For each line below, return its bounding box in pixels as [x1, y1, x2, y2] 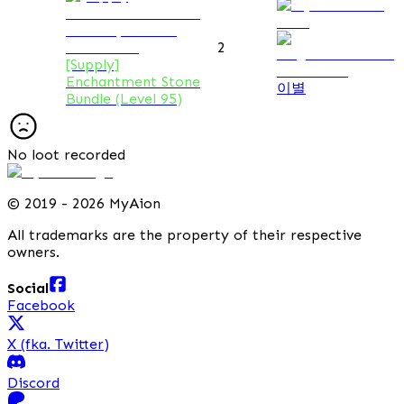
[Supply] [66, 55, 119, 73]
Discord [7, 373, 60, 391]
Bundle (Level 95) [66, 89, 182, 107]
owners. [7, 243, 60, 261]
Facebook [7, 296, 75, 314]
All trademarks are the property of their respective [7, 225, 362, 243]
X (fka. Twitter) [7, 335, 109, 353]
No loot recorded [7, 145, 125, 163]
